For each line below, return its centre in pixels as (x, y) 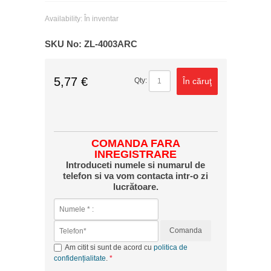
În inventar (101, 18)
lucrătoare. (135, 186)
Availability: (64, 18)
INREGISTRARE (135, 154)
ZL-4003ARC (110, 44)
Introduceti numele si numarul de (135, 165)
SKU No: (64, 44)
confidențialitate (80, 258)
